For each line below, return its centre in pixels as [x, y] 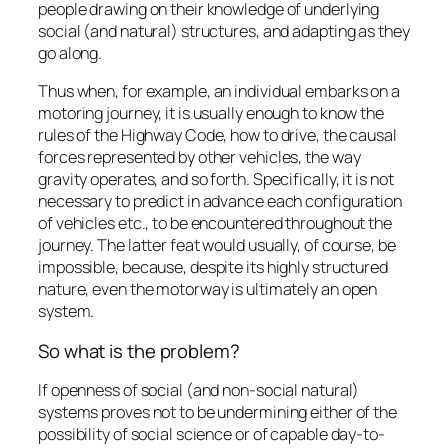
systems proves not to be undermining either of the [217, 412]
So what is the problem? [139, 350]
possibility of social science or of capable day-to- [211, 434]
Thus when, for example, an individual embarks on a [219, 91]
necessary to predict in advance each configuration [220, 201]
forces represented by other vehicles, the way [199, 157]
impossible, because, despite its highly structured [213, 267]
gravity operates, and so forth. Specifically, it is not [216, 179]
